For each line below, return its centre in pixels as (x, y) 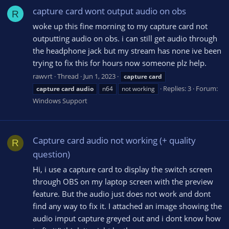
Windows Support (60, 100)
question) (51, 154)
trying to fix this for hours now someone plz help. (120, 63)
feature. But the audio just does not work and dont (122, 193)
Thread (68, 76)
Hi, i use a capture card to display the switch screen (122, 169)
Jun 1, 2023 (99, 76)
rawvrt (43, 76)
